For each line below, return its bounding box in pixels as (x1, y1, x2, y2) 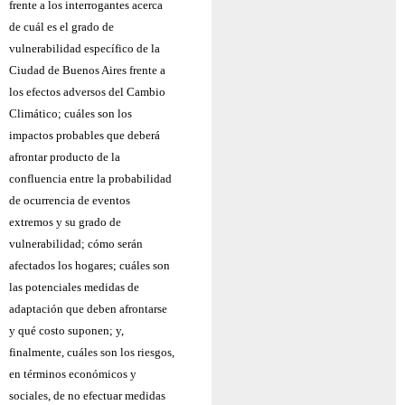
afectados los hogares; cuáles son (9, 259, 170, 273)
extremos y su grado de (9, 215, 121, 230)
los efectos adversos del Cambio (9, 85, 165, 99)
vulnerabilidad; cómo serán (9, 237, 143, 251)
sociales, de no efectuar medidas (9, 389, 165, 403)
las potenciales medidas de (9, 280, 139, 295)
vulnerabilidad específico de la (9, 42, 160, 56)
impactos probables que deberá (9, 128, 160, 143)
